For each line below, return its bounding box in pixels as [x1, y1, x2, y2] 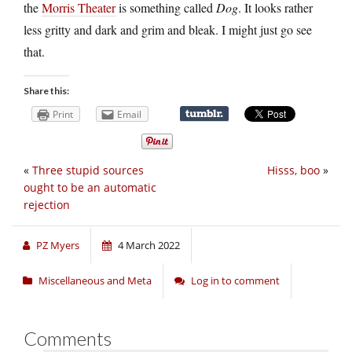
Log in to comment [191, 273, 280, 288]
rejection [24, 196, 70, 212]
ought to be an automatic [24, 179, 156, 195]
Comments [24, 326, 112, 350]
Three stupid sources [32, 162, 144, 178]
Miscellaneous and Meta [38, 273, 152, 288]
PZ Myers [36, 237, 79, 252]
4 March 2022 [118, 237, 180, 252]
